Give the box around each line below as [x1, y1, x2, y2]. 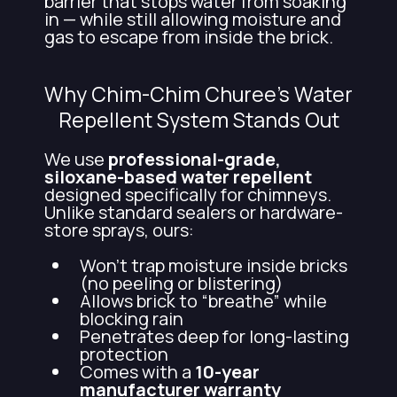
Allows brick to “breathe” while [80, 288, 327, 313]
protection [80, 341, 168, 366]
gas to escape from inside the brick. [44, 24, 333, 49]
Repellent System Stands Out [58, 105, 339, 134]
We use [44, 146, 108, 171]
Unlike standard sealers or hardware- [44, 199, 343, 224]
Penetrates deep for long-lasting [80, 323, 349, 348]
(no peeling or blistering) [80, 270, 283, 295]
